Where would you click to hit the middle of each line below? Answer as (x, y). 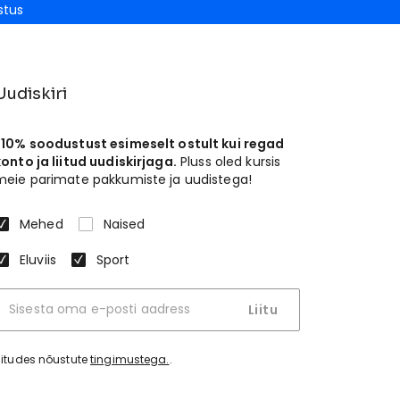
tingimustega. (130, 359)
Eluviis (38, 260)
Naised (124, 224)
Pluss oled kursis (229, 162)
